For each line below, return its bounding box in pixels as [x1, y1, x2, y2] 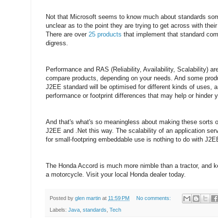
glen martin [75, 195, 101, 201]
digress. [46, 39, 68, 47]
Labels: [50, 207, 68, 213]
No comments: [136, 195, 172, 201]
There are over [46, 30, 89, 38]
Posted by [50, 195, 75, 201]
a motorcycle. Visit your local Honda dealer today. [46, 170, 186, 178]
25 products [89, 30, 124, 38]
